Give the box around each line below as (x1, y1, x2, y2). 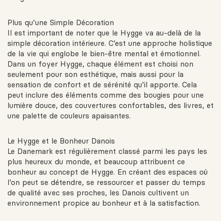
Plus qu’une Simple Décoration (7, 18, 114, 28)
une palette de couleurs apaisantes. (7, 111, 131, 121)
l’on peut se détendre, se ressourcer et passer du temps (7, 178, 205, 187)
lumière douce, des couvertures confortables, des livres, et (7, 101, 214, 110)
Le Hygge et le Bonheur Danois (7, 136, 115, 146)
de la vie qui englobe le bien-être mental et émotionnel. (7, 49, 201, 59)
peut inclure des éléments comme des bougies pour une (7, 90, 204, 100)
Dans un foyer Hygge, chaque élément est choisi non (7, 59, 193, 69)
